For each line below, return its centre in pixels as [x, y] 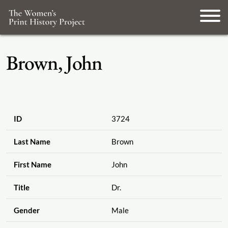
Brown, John [54, 63]
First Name [32, 165]
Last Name [32, 142]
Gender [26, 210]
